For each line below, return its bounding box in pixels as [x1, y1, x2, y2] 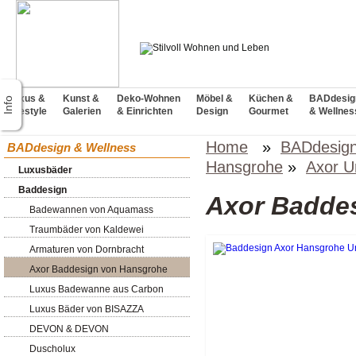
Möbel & [196, 93, 233, 104]
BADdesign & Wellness [7, 141, 136, 154]
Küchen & [249, 93, 293, 104]
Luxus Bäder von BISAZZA [29, 304, 144, 315]
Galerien [63, 106, 101, 117]
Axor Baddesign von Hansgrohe [29, 264, 168, 275]
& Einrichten [117, 106, 172, 117]
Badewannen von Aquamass [29, 204, 153, 215]
